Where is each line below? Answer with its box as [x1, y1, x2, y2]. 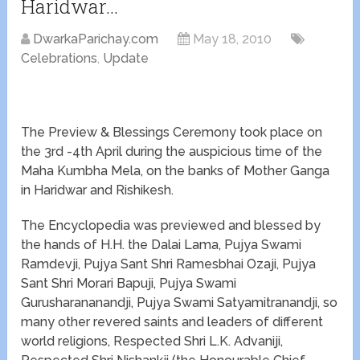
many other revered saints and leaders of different [21, 314, 324, 330]
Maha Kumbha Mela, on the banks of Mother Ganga [21, 163, 330, 179]
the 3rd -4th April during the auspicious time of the [21, 144, 323, 160]
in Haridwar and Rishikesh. [21, 182, 174, 198]
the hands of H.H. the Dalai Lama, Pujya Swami [21, 237, 302, 253]
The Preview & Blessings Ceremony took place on [21, 125, 323, 141]
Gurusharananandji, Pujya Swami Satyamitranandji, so [21, 295, 338, 311]
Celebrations [21, 51, 98, 67]
